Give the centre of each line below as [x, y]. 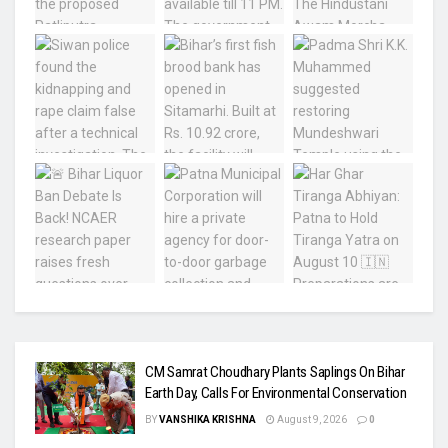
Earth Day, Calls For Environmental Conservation [276, 393]
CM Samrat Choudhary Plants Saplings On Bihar [275, 372]
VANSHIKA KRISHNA [207, 420]
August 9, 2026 [311, 420]
